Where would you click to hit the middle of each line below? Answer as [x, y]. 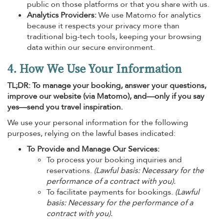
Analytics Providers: [62, 15]
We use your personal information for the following [98, 123]
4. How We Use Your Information [95, 69]
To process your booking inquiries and [114, 160]
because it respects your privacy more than [103, 26]
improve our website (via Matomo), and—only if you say [106, 96]
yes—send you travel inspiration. [65, 107]
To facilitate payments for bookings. [111, 192]
